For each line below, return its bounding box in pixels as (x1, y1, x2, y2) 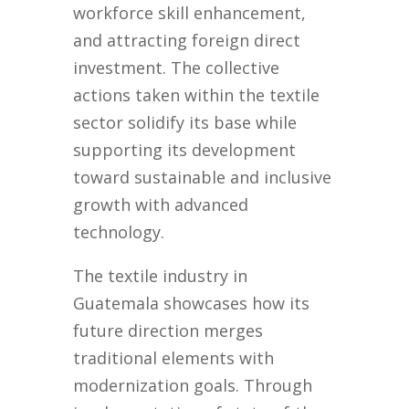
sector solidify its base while (73, 111, 298, 134)
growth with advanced (73, 194, 249, 216)
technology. (73, 221, 165, 244)
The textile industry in (73, 265, 248, 288)
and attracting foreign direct (73, 29, 301, 52)
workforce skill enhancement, (73, 2, 307, 25)
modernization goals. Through (73, 374, 313, 397)
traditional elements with (73, 347, 275, 370)
